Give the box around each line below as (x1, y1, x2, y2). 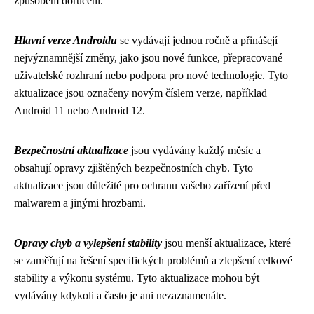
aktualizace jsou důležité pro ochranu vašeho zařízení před (14, 179, 271, 191)
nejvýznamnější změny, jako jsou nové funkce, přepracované (14, 51, 282, 64)
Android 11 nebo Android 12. (14, 104, 145, 116)
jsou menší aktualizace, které (162, 236, 291, 249)
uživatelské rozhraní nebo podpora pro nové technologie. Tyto (14, 69, 288, 81)
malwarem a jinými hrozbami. (14, 196, 146, 209)
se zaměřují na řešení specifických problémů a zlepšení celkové (14, 254, 292, 266)
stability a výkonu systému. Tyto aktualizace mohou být (14, 271, 259, 284)
